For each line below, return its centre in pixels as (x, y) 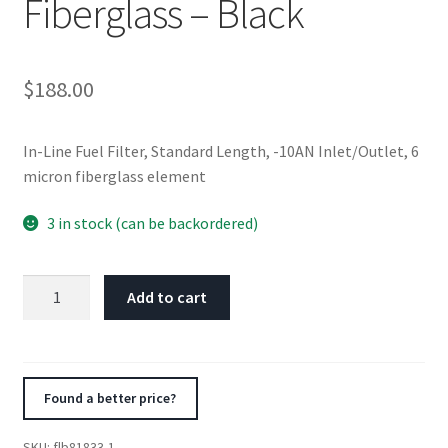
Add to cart (167, 296)
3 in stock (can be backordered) (153, 223)
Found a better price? (110, 398)
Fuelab (44, 285)
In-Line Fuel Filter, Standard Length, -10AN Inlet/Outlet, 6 (220, 150)
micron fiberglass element (114, 175)
